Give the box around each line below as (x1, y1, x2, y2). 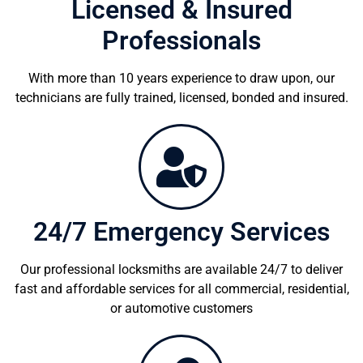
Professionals (102, 24, 261, 56)
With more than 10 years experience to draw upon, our (28, 70, 335, 86)
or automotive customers (110, 300, 253, 316)
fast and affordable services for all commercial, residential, (14, 280, 349, 297)
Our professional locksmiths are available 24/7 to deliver (20, 261, 343, 277)
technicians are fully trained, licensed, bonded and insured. (15, 89, 348, 105)
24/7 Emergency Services (33, 216, 330, 247)
